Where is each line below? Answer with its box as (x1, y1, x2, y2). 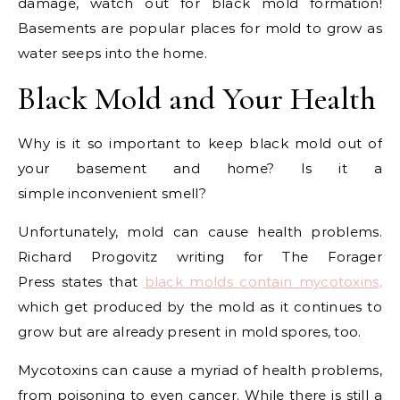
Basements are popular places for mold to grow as (18, 19, 382, 37)
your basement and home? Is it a (18, 159, 382, 177)
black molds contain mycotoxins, (144, 272, 382, 290)
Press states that (18, 272, 145, 290)
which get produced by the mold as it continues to (18, 297, 382, 315)
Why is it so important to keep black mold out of (18, 134, 382, 152)
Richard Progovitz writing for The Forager (18, 247, 382, 265)
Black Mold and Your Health (18, 79, 376, 118)
